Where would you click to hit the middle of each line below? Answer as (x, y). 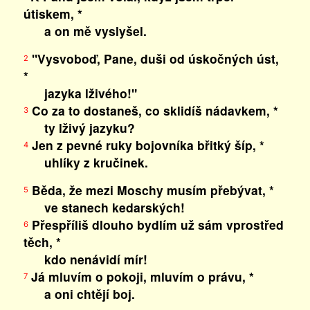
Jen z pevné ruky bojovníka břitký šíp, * (146, 145)
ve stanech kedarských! (104, 207)
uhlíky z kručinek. (85, 162)
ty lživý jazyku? (79, 128)
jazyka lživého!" (80, 93)
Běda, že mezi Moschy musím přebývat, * (151, 190)
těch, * (42, 242)
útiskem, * (53, 13)
